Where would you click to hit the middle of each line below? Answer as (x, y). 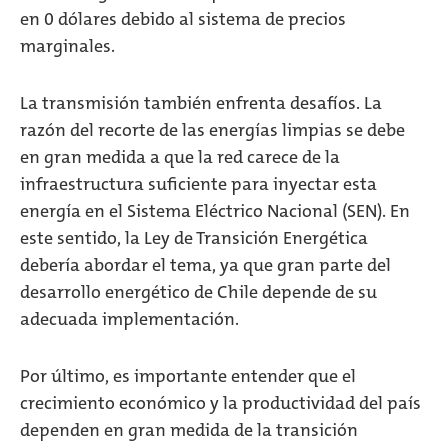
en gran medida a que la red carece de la (180, 157)
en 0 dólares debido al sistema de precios (183, 19)
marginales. (67, 46)
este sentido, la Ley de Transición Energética (194, 238)
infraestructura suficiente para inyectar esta (198, 184)
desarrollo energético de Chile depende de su (198, 292)
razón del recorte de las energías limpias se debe (212, 130)
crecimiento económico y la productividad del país (220, 403)
